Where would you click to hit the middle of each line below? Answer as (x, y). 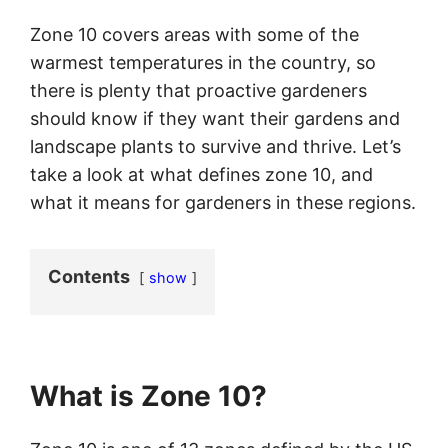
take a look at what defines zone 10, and (201, 174)
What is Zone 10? (148, 396)
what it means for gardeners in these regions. (223, 202)
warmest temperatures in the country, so (203, 62)
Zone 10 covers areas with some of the (194, 34)
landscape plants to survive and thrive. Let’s (215, 146)
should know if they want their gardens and (215, 118)
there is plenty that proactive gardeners (198, 90)
